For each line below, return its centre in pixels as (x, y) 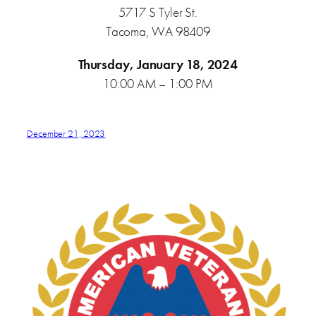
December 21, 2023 (66, 133)
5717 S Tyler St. (158, 13)
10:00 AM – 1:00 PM (158, 83)
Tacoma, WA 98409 (158, 32)
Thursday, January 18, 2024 (158, 64)
